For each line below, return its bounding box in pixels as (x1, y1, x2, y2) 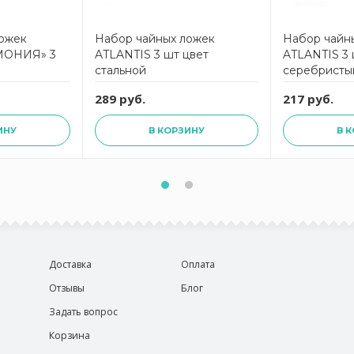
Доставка (49, 258, 92, 271)
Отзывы (49, 281, 85, 295)
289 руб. (95, 91, 145, 107)
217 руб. (283, 91, 333, 107)
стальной (95, 63, 146, 77)
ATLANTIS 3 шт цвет (95, 47, 209, 62)
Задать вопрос (49, 305, 118, 318)
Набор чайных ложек (95, 32, 215, 46)
